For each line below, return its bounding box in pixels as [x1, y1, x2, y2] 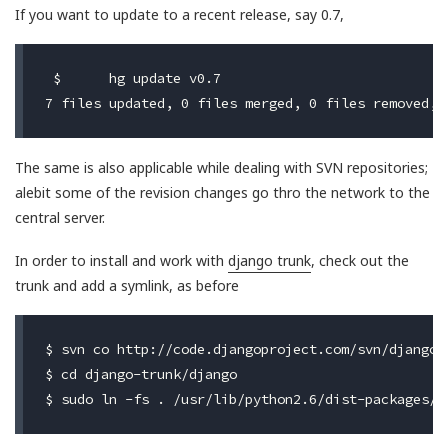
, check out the [311, 250, 409, 270]
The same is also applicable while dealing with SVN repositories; [15, 158, 428, 178]
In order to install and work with [15, 250, 228, 270]
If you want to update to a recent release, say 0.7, [15, 4, 344, 24]
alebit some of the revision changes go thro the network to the [15, 183, 430, 203]
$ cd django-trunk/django [44, 365, 237, 384]
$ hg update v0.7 [44, 69, 61, 87]
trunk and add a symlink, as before [15, 275, 239, 295]
